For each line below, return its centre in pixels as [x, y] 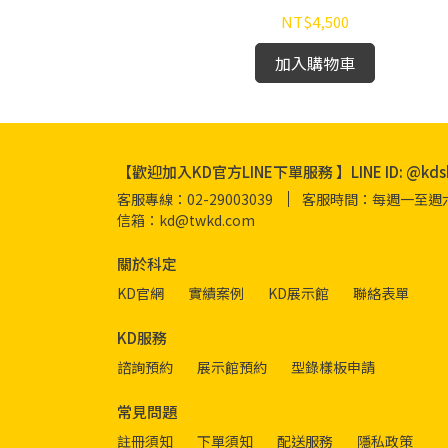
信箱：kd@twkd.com [186, 220]
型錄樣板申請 [333, 367]
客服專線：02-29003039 [195, 199]
